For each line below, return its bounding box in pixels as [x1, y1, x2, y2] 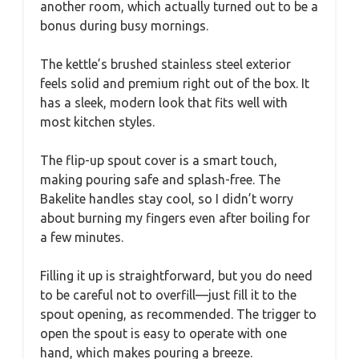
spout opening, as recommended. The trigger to [40, 307, 317, 322]
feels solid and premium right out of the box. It [40, 76, 309, 91]
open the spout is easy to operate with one [40, 326, 287, 341]
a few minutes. [40, 230, 123, 245]
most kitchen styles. [40, 115, 155, 130]
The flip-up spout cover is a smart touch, [40, 153, 277, 168]
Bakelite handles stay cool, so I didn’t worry [40, 192, 293, 207]
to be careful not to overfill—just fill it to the [40, 288, 296, 303]
